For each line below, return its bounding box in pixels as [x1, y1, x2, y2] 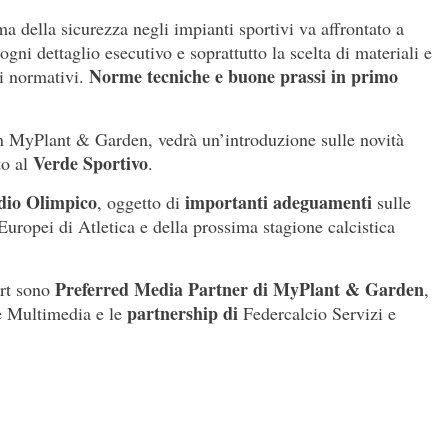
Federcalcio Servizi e [238, 301, 396, 326]
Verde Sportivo [33, 150, 148, 177]
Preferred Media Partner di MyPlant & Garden [55, 276, 424, 303]
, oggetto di [97, 190, 185, 215]
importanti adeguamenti [185, 189, 372, 216]
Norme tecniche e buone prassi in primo [89, 63, 398, 90]
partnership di [127, 300, 238, 327]
